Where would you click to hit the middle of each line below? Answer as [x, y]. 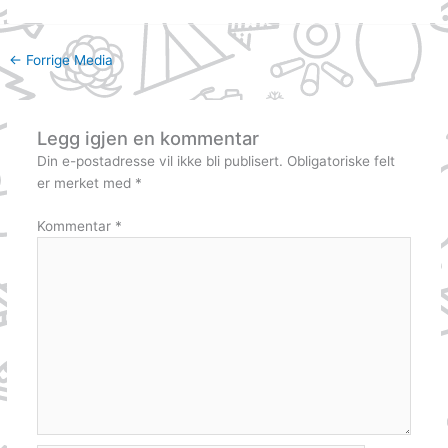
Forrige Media [68, 59]
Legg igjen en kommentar [147, 138]
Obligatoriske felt [340, 161]
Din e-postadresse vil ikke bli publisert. [159, 161]
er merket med [85, 183]
